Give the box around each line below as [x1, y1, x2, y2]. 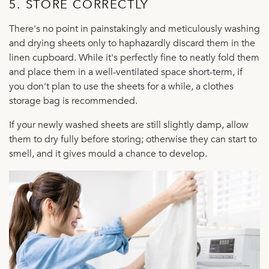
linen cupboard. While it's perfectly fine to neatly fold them [9, 51, 259, 65]
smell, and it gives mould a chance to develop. [9, 147, 207, 161]
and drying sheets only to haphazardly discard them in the [9, 37, 255, 50]
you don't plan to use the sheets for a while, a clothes [9, 80, 234, 94]
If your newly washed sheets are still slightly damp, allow [9, 118, 249, 132]
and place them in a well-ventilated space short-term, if [9, 65, 243, 79]
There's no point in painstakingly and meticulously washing [9, 22, 260, 36]
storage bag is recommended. [9, 94, 138, 108]
